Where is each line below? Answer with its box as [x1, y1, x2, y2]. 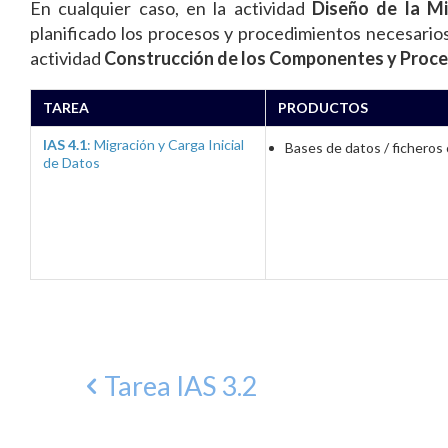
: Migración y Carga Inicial [87, 136, 244, 153]
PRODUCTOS [278, 99, 368, 116]
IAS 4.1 [43, 136, 87, 153]
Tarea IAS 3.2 [104, 369, 258, 402]
